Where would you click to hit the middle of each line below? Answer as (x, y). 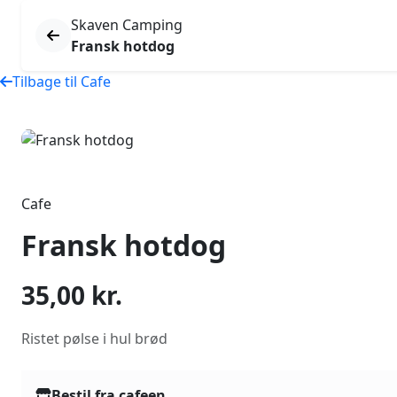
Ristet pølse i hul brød (94, 338)
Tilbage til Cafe (62, 82)
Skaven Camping (127, 25)
